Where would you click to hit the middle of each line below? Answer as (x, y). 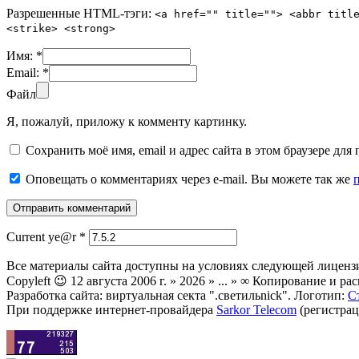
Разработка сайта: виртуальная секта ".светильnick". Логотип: (177, 296)
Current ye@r (43, 237)
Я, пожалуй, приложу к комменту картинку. (127, 122)
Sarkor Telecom (256, 310)
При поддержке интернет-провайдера (111, 310)
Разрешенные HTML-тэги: (81, 14)
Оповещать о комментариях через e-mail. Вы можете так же (188, 179)
